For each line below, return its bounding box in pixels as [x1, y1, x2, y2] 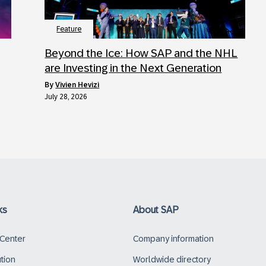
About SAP [133, 204, 179, 215]
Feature [56, 24, 82, 33]
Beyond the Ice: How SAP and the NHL [45, 46, 238, 59]
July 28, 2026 [45, 92, 88, 101]
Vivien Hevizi [55, 80, 100, 89]
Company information [133, 233, 214, 243]
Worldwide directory [133, 254, 211, 264]
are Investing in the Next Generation [45, 61, 222, 74]
